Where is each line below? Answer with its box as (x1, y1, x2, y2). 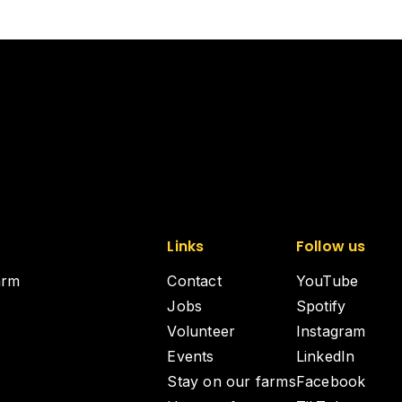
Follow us (295, 236, 366, 257)
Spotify (295, 297, 346, 315)
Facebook (295, 372, 366, 390)
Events (167, 347, 214, 365)
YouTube (295, 272, 359, 290)
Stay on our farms (167, 372, 296, 390)
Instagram (295, 322, 366, 340)
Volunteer (167, 322, 236, 340)
